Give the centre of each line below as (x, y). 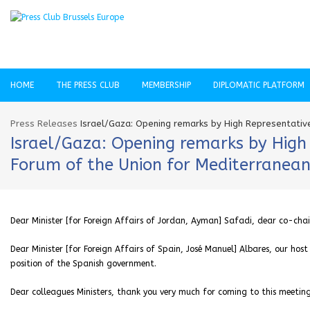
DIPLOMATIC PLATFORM (259, 85)
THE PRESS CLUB (88, 85)
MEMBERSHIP (166, 85)
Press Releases (44, 124)
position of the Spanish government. (83, 264)
